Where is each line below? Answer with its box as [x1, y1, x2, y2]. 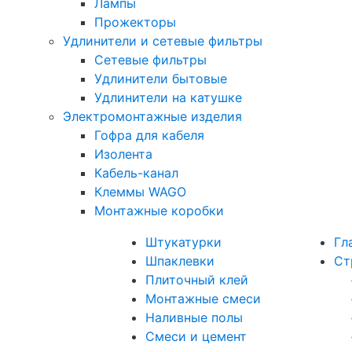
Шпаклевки [145, 253, 214, 269]
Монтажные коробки [94, 203, 224, 218]
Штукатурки [145, 234, 222, 250]
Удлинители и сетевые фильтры [63, 33, 262, 49]
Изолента [94, 146, 152, 162]
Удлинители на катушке [94, 90, 242, 105]
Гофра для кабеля [94, 127, 204, 143]
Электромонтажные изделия [63, 108, 242, 124]
